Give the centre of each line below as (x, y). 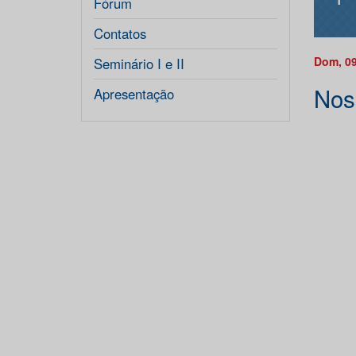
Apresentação (134, 94)
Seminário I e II (139, 64)
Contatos (120, 33)
